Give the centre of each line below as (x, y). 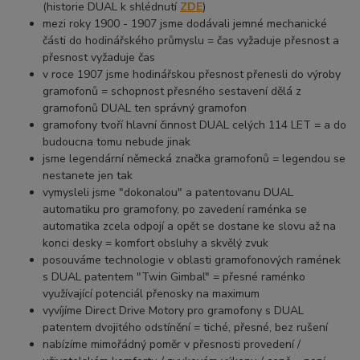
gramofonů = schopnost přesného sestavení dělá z (172, 92)
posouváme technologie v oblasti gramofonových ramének (192, 260)
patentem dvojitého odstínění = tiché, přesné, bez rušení (186, 328)
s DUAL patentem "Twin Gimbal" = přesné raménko (174, 277)
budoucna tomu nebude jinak (117, 142)
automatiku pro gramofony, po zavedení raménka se (175, 210)
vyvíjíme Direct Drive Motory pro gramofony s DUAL (174, 311)
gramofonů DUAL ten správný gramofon (145, 108)
